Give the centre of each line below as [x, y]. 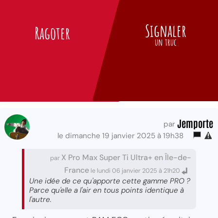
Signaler [165, 30]
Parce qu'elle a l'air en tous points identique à [107, 190]
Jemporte [195, 123]
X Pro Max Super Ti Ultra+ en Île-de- [126, 157]
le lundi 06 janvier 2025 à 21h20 [135, 170]
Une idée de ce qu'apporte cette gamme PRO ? [110, 181]
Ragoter [53, 33]
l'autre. [40, 199]
